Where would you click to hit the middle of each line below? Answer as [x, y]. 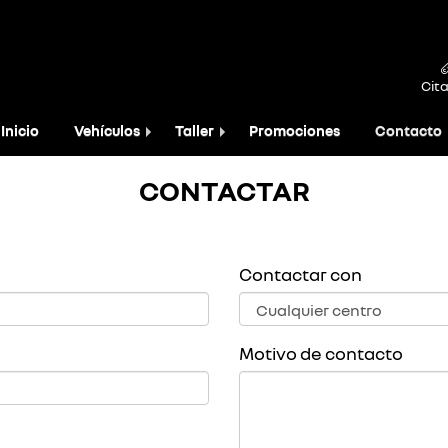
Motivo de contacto [321, 353]
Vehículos [107, 130]
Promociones [294, 130]
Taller [194, 130]
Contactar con [300, 274]
